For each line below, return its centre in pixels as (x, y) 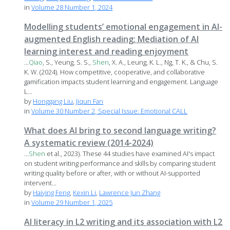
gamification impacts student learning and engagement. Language (121, 82)
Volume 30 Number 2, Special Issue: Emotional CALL (110, 111)
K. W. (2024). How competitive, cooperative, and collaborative (115, 72)
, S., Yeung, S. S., (68, 62)
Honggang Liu (53, 101)
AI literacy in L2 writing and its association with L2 (123, 222)
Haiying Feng (52, 193)
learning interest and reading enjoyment (107, 52)
